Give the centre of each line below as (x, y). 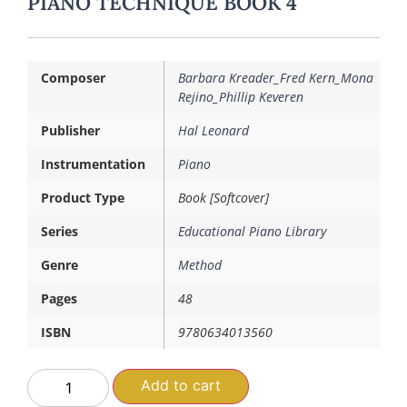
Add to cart (181, 386)
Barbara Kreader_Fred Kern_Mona (276, 77)
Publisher (70, 130)
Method (200, 264)
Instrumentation (93, 164)
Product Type (83, 197)
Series (60, 231)
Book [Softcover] (223, 197)
